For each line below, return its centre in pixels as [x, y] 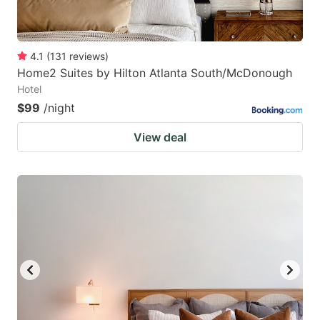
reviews [87, 56]
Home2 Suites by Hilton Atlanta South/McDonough [155, 72]
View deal [160, 137]
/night [59, 107]
